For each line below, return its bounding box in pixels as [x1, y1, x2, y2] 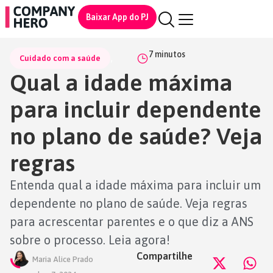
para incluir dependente [10, 96, 261, 122]
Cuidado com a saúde [19, 54, 101, 63]
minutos [155, 49, 185, 59]
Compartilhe [136, 250, 193, 261]
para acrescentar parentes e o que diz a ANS [10, 214, 253, 229]
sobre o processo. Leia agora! [10, 233, 170, 247]
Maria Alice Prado [32, 254, 93, 264]
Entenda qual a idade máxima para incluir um [10, 178, 261, 192]
